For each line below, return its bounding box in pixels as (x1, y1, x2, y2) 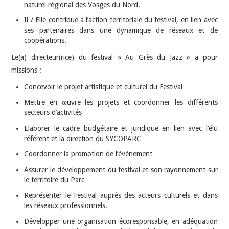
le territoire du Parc (24, 175, 85, 184)
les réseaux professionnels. (24, 201, 108, 210)
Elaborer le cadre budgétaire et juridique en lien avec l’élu (24, 124, 218, 132)
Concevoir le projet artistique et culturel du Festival (24, 82, 183, 91)
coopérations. (24, 36, 67, 45)
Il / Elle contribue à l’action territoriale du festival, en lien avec (24, 16, 218, 25)
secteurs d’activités (24, 108, 82, 117)
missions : (11, 65, 42, 74)
